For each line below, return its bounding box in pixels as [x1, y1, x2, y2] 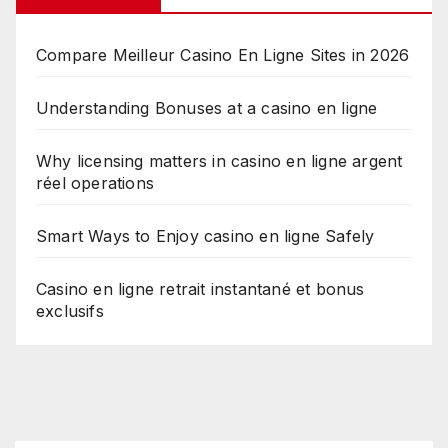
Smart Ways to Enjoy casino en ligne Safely [36, 226, 375, 247]
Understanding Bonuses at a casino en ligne [36, 98, 378, 119]
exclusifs [36, 301, 104, 322]
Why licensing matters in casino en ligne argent [36, 151, 403, 172]
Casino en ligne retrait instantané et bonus [36, 279, 365, 300]
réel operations [36, 173, 154, 194]
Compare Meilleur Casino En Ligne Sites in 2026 [36, 45, 410, 66]
